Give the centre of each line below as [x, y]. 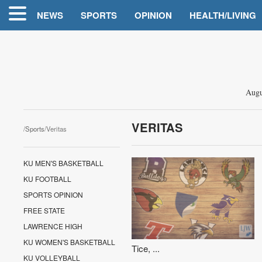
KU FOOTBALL [48, 179]
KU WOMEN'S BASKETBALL [70, 242]
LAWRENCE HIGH [53, 226]
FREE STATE [44, 210]
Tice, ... [145, 248]
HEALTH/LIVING [223, 15]
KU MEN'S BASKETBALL [64, 163]
